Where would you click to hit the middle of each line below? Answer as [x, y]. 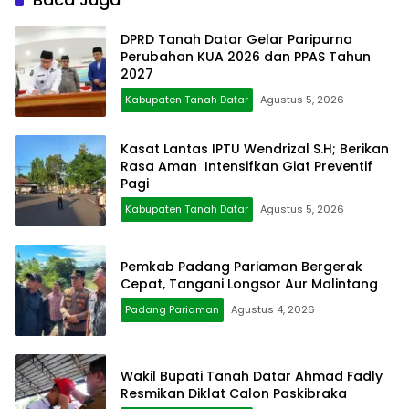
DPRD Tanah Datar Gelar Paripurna [236, 39]
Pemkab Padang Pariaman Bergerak [241, 267]
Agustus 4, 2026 [273, 310]
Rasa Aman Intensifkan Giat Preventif [246, 166]
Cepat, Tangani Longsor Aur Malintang [249, 284]
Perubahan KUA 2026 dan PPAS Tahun [246, 56]
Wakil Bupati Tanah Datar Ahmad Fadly [252, 377]
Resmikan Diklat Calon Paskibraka [234, 394]
